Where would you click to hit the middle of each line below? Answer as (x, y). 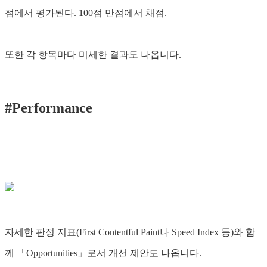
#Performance (49, 108)
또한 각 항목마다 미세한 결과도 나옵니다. (93, 54)
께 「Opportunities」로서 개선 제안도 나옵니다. (103, 253)
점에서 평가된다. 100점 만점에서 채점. (86, 13)
